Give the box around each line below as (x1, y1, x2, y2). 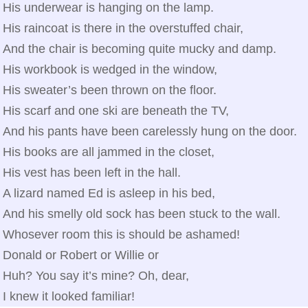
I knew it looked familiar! (3, 289, 135, 303)
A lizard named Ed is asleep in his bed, (3, 186, 215, 200)
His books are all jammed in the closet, (3, 145, 214, 159)
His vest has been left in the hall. (3, 166, 181, 179)
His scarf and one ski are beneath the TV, (3, 104, 229, 118)
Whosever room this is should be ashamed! (3, 228, 240, 241)
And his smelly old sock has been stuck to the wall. (3, 207, 280, 221)
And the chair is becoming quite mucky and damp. (3, 42, 276, 56)
